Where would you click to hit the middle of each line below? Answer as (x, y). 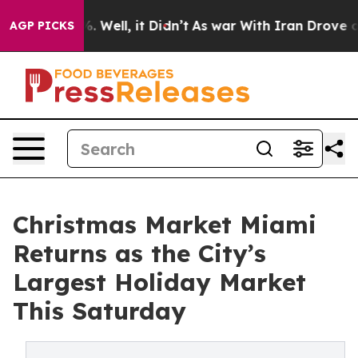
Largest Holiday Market (159, 282)
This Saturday (99, 311)
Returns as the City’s (139, 253)
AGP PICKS (42, 26)
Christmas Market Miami (165, 225)
